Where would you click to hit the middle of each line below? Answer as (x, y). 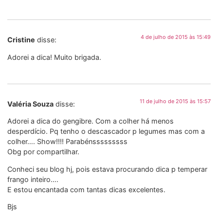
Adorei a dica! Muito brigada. (54, 57)
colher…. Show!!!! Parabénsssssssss (67, 142)
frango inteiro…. (33, 179)
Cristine (21, 40)
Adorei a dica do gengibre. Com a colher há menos (91, 121)
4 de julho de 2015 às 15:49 (176, 37)
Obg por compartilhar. (43, 152)
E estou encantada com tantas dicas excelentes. (86, 189)
